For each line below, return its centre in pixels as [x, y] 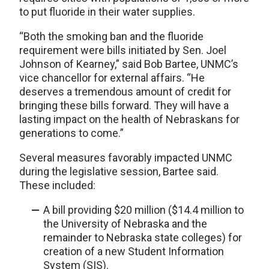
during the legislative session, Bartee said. [119, 171]
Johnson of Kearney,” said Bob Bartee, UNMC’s [129, 64]
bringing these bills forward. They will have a [124, 105]
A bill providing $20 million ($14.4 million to [144, 210]
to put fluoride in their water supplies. [107, 12]
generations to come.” [71, 133]
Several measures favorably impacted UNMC [126, 158]
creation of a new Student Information [134, 251]
